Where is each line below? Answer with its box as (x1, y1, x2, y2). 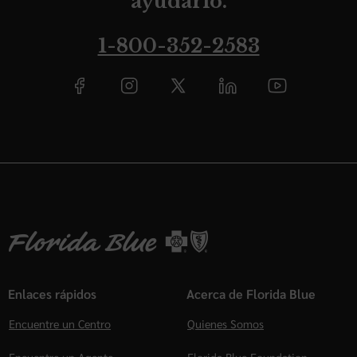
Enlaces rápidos (8, 285, 96, 303)
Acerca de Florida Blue (186, 285, 316, 303)
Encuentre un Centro (9, 316, 111, 331)
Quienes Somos (187, 316, 264, 331)
